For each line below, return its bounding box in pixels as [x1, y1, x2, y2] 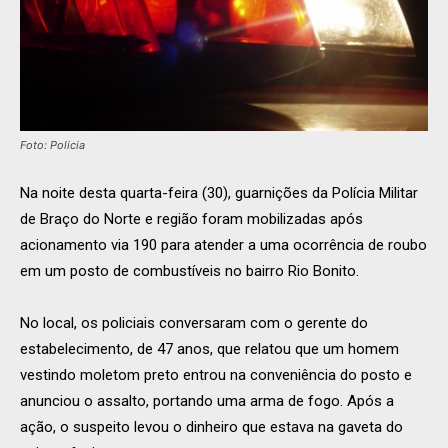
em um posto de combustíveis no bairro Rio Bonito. [20, 262, 359, 281]
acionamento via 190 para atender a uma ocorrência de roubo [20, 236, 427, 255]
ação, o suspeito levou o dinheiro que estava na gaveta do [20, 418, 403, 437]
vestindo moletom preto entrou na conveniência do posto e [20, 366, 412, 385]
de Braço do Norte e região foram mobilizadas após [20, 210, 363, 229]
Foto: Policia [20, 138, 85, 153]
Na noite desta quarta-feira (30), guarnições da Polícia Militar [20, 184, 418, 203]
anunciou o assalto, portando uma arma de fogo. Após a [20, 392, 394, 411]
